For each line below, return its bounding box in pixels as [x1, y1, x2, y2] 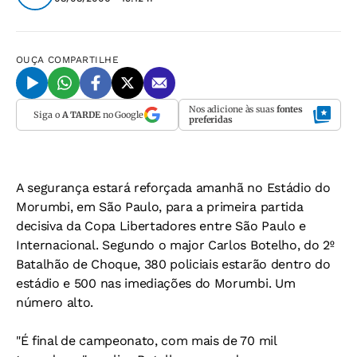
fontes [276, 104, 304, 115]
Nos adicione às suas [189, 104, 277, 115]
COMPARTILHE [48, 54, 120, 65]
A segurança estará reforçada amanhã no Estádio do [16, 180, 331, 195]
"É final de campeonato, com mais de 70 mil [16, 333, 277, 348]
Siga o [33, 108, 62, 120]
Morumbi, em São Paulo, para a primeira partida [16, 199, 304, 214]
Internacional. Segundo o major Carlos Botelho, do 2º [16, 237, 335, 253]
